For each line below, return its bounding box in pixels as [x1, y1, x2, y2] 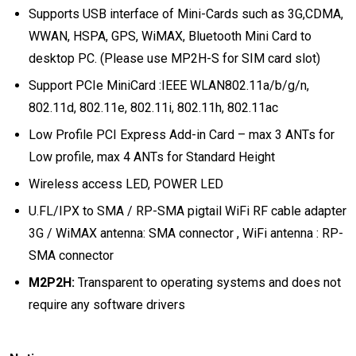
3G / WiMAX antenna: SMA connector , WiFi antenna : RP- [29, 225, 343, 241]
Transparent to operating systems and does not [75, 274, 341, 290]
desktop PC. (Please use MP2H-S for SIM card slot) [29, 50, 320, 66]
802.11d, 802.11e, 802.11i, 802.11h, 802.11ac [29, 99, 278, 115]
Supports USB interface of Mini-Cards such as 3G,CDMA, [29, 6, 343, 21]
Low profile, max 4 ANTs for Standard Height [29, 149, 275, 164]
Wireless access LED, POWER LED [29, 176, 223, 192]
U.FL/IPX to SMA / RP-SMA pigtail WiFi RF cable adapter [29, 203, 346, 219]
